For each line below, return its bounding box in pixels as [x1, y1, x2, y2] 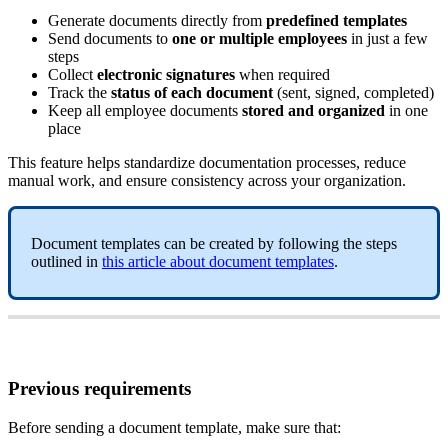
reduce [364, 153, 406, 171]
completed [364, 83, 429, 101]
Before [8, 419, 51, 437]
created [209, 234, 254, 252]
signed [315, 83, 356, 101]
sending [55, 419, 104, 437]
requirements [84, 378, 191, 400]
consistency [171, 171, 244, 189]
